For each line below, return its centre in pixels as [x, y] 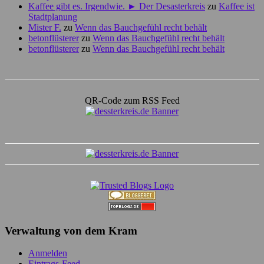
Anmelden [48, 253]
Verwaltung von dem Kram [71, 230]
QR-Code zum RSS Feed [132, 100]
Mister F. [45, 27]
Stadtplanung [53, 16]
